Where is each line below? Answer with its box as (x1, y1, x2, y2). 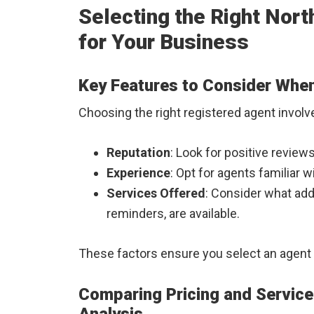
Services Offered (107, 186, 205, 200)
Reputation (107, 145, 170, 160)
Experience (107, 165, 170, 180)
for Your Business (78, 29, 249, 54)
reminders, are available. (107, 206, 240, 221)
